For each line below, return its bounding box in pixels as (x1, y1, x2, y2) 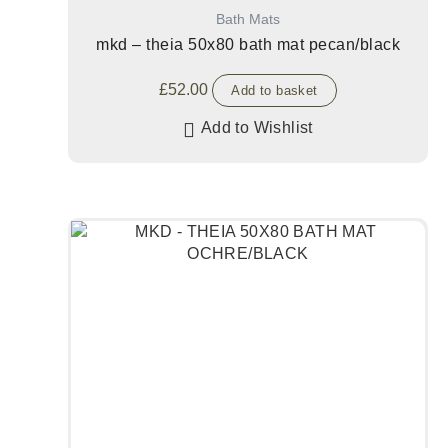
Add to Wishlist (200, 119, 313, 137)
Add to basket (231, 83, 318, 99)
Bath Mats (216, 11, 280, 27)
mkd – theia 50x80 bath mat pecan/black (96, 36, 400, 54)
